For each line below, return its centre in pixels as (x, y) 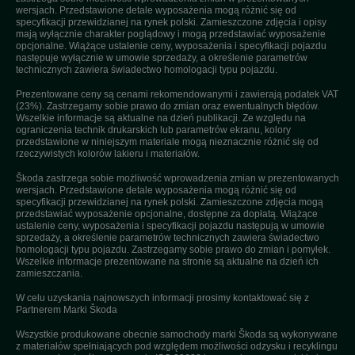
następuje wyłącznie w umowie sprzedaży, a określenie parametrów (162, 58)
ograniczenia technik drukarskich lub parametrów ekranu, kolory (153, 130)
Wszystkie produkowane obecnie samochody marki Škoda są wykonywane (177, 334)
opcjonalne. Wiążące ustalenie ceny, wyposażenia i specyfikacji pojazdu (171, 46)
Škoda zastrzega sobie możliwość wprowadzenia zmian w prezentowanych (177, 178)
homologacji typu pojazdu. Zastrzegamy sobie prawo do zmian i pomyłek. (173, 250)
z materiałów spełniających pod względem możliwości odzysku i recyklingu (177, 346)
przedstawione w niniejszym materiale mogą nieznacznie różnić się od (167, 142)
